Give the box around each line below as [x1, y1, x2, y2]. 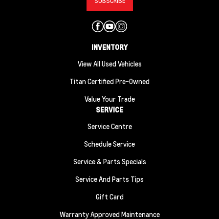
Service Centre [87, 122, 132, 131]
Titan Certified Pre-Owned [69, 77, 150, 86]
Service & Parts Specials [73, 157, 146, 166]
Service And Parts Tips [75, 175, 144, 183]
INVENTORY [91, 43, 128, 51]
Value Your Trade [84, 94, 135, 103]
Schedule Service [84, 139, 135, 148]
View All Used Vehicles [77, 59, 142, 68]
